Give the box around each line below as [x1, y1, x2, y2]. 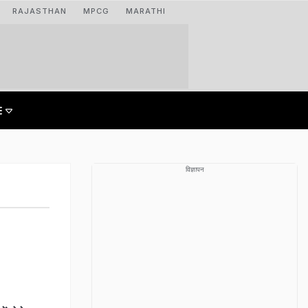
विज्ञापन [185, 165, 204, 173]
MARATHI [126, 6, 166, 16]
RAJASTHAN [12, 6, 67, 16]
